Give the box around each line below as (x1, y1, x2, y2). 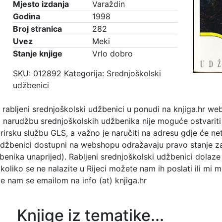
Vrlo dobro (92, 49, 133, 58)
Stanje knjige (13, 49, 62, 58)
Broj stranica (13, 24, 62, 34)
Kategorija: (64, 68, 107, 78)
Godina (13, 11, 40, 21)
